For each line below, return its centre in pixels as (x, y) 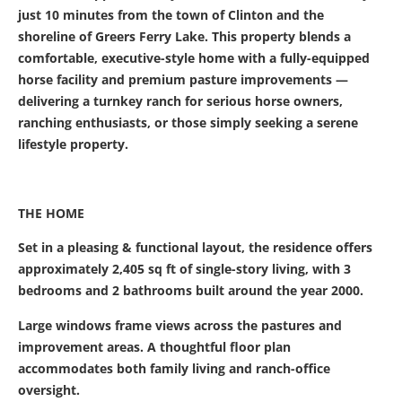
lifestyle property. (73, 144)
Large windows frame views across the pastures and (180, 325)
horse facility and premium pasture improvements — (183, 80)
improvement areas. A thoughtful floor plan (154, 346)
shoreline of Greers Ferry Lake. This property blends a (184, 37)
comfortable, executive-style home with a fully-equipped (194, 58)
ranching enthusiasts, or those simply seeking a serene (188, 123)
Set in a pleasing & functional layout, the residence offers (195, 248)
